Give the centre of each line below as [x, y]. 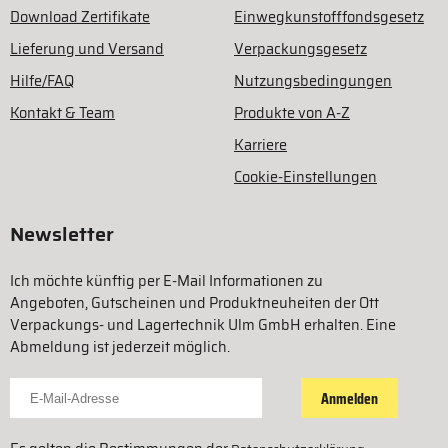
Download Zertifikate [80, 17]
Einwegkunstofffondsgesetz [329, 17]
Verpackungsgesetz [300, 49]
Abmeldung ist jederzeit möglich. [120, 347]
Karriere [260, 145]
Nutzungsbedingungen [313, 81]
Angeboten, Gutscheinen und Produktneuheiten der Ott [194, 303]
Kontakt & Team [62, 113]
